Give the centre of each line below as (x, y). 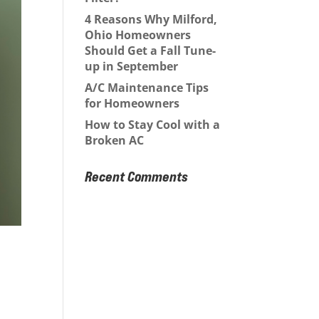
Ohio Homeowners (138, 35)
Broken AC (116, 140)
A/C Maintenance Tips (147, 87)
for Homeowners (134, 103)
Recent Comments (137, 176)
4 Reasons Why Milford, (151, 19)
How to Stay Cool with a (153, 124)
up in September (132, 66)
